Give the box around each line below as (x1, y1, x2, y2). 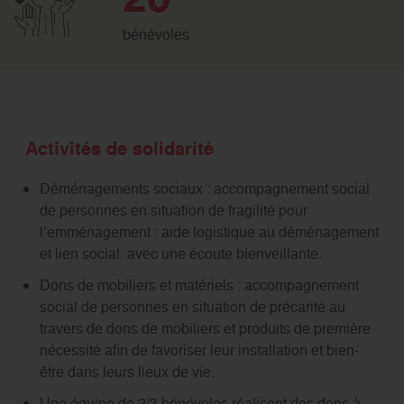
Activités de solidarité (24, 135, 214, 161)
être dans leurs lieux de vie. (39, 362, 215, 382)
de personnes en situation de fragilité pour (39, 199, 308, 220)
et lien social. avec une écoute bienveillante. (39, 243, 322, 263)
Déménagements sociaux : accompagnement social (39, 178, 370, 198)
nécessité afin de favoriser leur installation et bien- (39, 340, 359, 361)
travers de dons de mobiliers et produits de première (39, 318, 371, 339)
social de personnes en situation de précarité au (39, 297, 345, 317)
